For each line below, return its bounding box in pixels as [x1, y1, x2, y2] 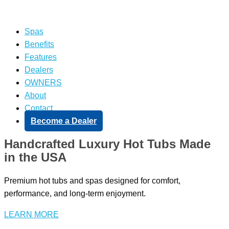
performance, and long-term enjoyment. [4, 189, 146, 198]
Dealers [25, 65, 53, 74]
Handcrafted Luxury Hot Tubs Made [4, 137, 211, 151]
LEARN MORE [4, 210, 59, 219]
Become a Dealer [31, 117, 97, 125]
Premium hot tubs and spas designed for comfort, [4, 176, 180, 185]
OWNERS [25, 78, 62, 87]
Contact [25, 104, 53, 112]
